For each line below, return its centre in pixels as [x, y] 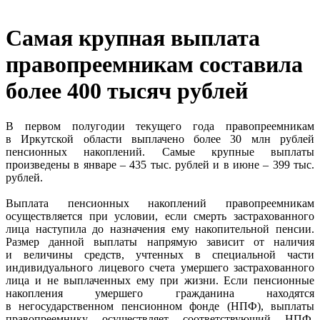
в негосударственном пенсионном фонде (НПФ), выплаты [160, 306]
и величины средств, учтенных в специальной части [160, 254]
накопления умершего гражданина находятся [160, 293]
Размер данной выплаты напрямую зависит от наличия [160, 241]
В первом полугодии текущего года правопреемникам [160, 126]
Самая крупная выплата [133, 38]
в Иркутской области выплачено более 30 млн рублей [160, 139]
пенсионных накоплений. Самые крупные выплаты [160, 151]
